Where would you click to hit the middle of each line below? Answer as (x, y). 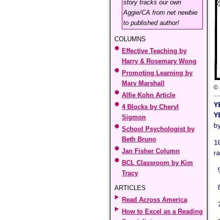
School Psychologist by (158, 129)
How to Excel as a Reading (162, 211)
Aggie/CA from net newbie (160, 13)
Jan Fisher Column (151, 151)
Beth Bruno (139, 139)
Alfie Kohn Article (149, 95)
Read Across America (154, 200)
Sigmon (134, 117)
